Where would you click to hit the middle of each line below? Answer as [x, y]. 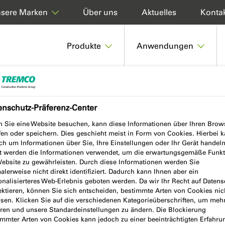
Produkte [84, 46]
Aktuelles [159, 12]
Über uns [100, 12]
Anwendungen [165, 46]
